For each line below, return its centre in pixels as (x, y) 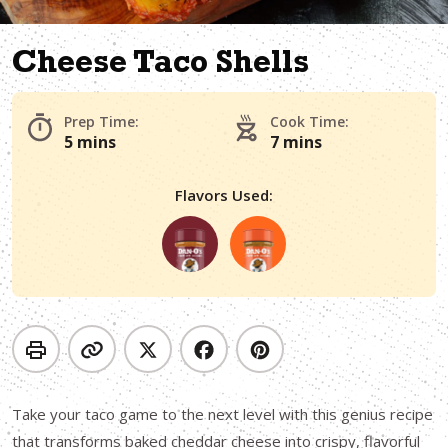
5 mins (90, 142)
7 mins (296, 142)
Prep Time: (101, 121)
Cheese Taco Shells (160, 66)
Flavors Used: (224, 195)
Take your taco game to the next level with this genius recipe (222, 414)
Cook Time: (309, 121)
